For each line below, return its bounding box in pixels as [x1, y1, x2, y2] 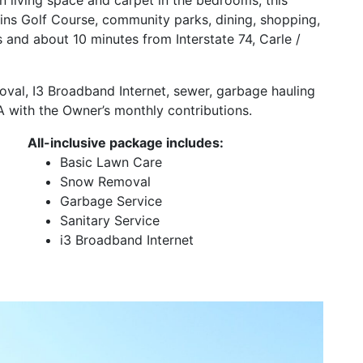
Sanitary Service [60, 211, 160, 228]
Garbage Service [60, 192, 162, 209]
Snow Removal [60, 173, 151, 190]
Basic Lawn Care [60, 153, 162, 170]
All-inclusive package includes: [28, 134, 224, 151]
